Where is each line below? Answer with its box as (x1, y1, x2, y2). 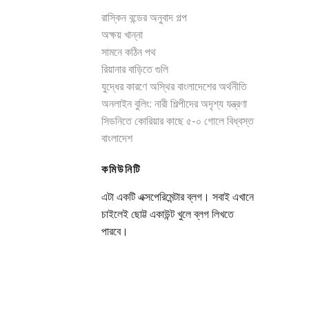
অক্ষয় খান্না (101, 27, 143, 43)
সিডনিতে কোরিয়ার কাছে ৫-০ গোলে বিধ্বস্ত (101, 113, 254, 129)
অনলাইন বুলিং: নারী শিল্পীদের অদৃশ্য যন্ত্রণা (101, 96, 247, 112)
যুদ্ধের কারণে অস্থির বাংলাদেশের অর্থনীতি (101, 79, 247, 94)
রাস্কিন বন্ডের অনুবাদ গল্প (101, 10, 187, 26)
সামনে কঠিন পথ (101, 44, 156, 60)
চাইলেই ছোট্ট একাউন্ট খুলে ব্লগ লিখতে (101, 206, 234, 222)
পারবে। (101, 223, 128, 239)
